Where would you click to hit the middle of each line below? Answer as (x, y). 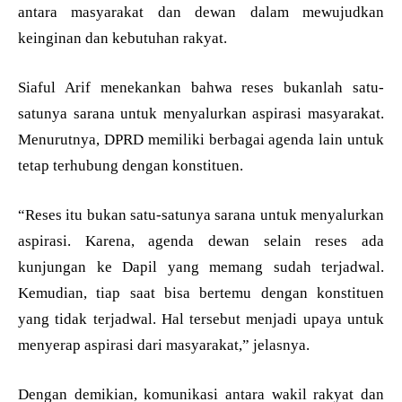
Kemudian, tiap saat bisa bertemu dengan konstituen (201, 293)
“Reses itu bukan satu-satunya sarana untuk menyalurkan (201, 215)
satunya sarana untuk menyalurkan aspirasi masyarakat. (201, 114)
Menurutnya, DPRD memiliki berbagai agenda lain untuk (201, 140)
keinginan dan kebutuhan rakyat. (122, 39)
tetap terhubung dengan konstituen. (131, 166)
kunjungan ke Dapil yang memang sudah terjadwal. (201, 267)
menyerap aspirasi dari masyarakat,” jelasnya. (164, 345)
